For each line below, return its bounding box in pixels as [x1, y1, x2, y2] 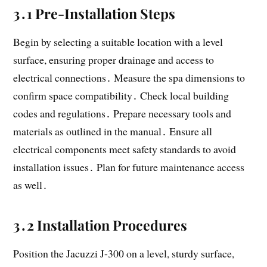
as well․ [13, 177, 48, 192]
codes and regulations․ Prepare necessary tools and [13, 105, 232, 120]
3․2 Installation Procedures [13, 215, 188, 234]
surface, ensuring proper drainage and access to [13, 52, 215, 67]
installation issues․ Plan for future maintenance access [13, 159, 245, 174]
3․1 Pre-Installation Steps [13, 4, 176, 23]
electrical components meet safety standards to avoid [13, 141, 237, 156]
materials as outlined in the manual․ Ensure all [13, 123, 213, 138]
